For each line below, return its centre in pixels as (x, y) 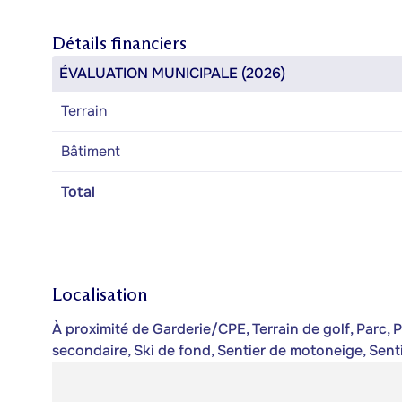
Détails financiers (119, 43)
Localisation (100, 294)
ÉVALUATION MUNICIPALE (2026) (172, 73)
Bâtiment (91, 151)
